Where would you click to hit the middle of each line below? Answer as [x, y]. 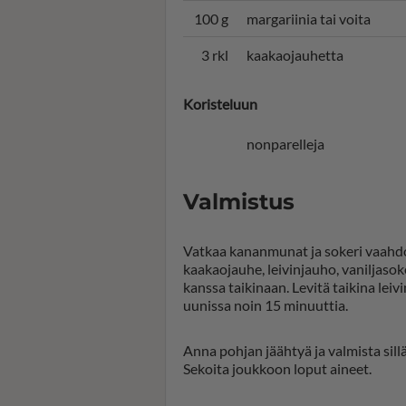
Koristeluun [220, 104]
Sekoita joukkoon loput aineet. [277, 368]
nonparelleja [285, 144]
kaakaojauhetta [295, 55]
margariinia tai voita [309, 19]
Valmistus [239, 202]
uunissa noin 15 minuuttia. [266, 305]
